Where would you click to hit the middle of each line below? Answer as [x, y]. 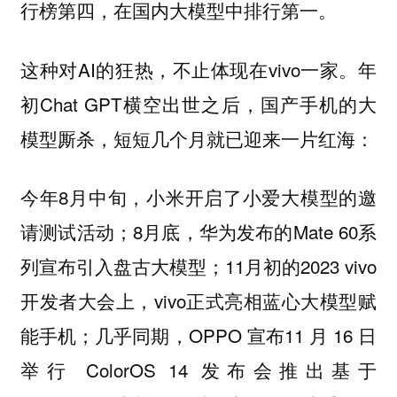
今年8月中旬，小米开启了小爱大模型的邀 [198, 197]
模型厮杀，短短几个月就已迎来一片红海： [197, 138]
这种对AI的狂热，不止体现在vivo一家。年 [198, 69]
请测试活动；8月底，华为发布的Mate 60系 [198, 232]
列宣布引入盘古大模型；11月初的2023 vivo [198, 266]
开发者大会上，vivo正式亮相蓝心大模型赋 [198, 301]
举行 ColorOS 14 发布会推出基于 [198, 370]
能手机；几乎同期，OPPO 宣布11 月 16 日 [198, 335]
